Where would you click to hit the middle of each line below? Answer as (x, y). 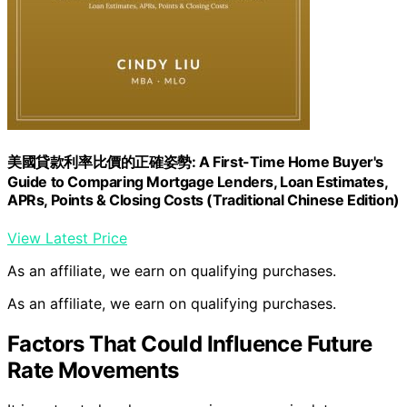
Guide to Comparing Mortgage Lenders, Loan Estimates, (198, 182)
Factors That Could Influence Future (189, 343)
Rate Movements (93, 370)
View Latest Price (67, 238)
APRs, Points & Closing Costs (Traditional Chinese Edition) (203, 200)
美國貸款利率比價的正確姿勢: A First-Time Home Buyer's (196, 162)
